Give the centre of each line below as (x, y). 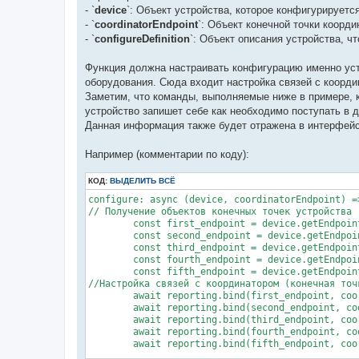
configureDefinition (142, 38)
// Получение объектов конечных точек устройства (220, 211)
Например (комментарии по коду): (167, 154)
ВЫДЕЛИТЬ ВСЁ (143, 180)
